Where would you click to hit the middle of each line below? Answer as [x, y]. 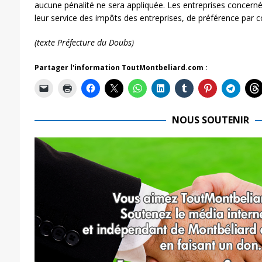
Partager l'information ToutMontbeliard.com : [121, 67]
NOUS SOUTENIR [210, 120]
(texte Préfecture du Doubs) [84, 42]
